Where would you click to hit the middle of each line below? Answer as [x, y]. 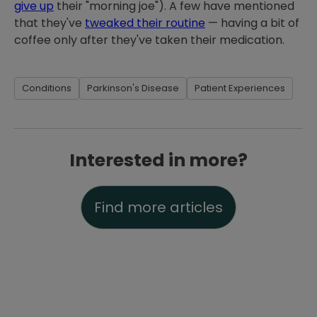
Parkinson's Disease [133, 88]
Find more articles [158, 207]
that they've [50, 23]
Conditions [47, 88]
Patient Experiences [240, 88]
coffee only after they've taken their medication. [149, 40]
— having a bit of [252, 23]
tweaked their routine [145, 23]
